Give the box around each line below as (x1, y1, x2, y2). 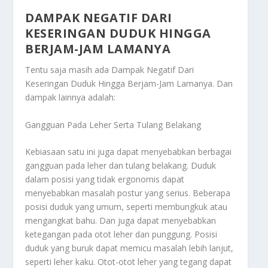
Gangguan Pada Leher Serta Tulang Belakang (25, 118, 202, 130)
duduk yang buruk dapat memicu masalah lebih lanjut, (25, 242, 234, 254)
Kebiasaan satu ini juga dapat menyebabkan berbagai (25, 146, 232, 158)
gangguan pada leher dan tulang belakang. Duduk (25, 160, 217, 172)
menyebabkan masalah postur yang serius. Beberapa (25, 187, 231, 199)
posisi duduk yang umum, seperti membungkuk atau (25, 201, 228, 213)
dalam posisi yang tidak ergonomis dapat (25, 173, 185, 185)
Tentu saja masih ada (25, 64, 112, 76)
